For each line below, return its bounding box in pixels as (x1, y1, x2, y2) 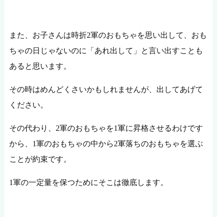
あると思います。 (9, 62, 71, 70)
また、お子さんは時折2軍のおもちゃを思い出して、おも (9, 31, 207, 39)
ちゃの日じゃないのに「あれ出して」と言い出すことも (9, 46, 203, 55)
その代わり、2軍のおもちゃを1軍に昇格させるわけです (9, 124, 203, 132)
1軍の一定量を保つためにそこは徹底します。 (9, 178, 168, 186)
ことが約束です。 (9, 155, 71, 163)
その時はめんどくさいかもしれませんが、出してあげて (9, 85, 203, 93)
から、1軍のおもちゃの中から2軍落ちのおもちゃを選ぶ (9, 139, 203, 148)
